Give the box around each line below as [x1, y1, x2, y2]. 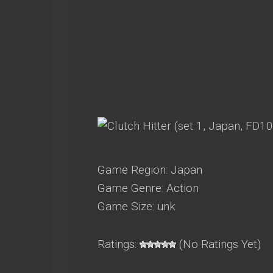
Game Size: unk [97, 199, 175, 213]
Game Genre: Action [97, 181, 199, 195]
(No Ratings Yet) [176, 237, 261, 251]
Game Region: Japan [97, 163, 202, 177]
